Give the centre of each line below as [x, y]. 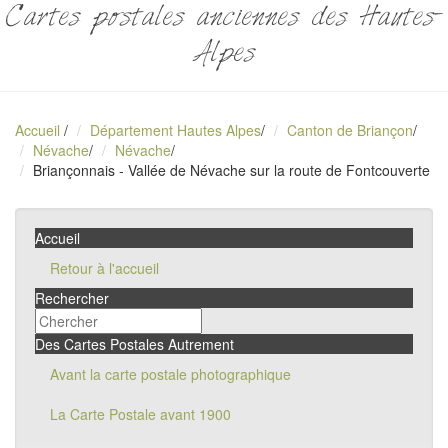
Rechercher [72, 298]
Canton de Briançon [350, 130]
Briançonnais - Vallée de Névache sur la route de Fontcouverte [231, 170]
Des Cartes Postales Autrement [134, 344]
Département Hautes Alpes [175, 130]
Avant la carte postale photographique [170, 374]
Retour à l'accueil [104, 268]
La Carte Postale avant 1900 [140, 414]
